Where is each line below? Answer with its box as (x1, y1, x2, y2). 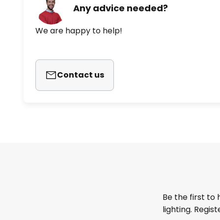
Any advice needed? (73, 2, 168, 15)
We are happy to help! (35, 25, 122, 36)
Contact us (57, 69, 104, 81)
